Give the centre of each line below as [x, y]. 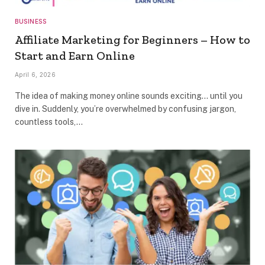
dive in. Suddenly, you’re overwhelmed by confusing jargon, [125, 109]
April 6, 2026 [35, 75]
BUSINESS [30, 22]
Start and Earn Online [75, 56]
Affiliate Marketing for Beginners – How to [132, 40]
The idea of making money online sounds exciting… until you [129, 96]
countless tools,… [49, 122]
